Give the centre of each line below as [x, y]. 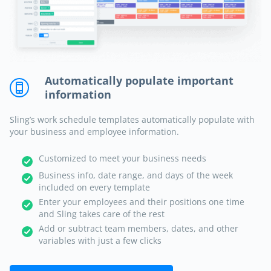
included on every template [94, 188]
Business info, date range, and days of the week [136, 175]
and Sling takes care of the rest [102, 214]
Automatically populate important [139, 81]
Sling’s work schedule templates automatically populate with [132, 120]
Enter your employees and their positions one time [142, 202]
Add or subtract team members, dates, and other [139, 229]
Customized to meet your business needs [122, 158]
